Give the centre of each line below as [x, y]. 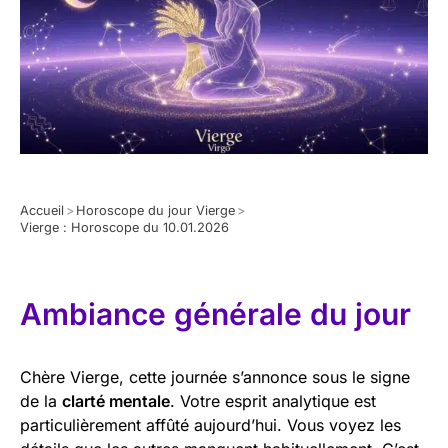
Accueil [42, 210]
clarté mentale [116, 400]
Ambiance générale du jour [215, 313]
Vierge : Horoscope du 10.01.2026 [124, 227]
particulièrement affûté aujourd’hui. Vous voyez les [210, 424]
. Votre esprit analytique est [273, 400]
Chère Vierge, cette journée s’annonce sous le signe [215, 376]
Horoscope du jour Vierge [155, 210]
